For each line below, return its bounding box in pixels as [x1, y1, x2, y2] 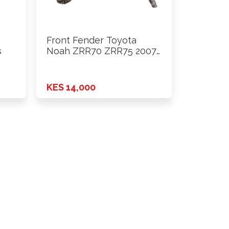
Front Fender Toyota [47, 35, 136, 46]
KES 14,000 [47, 81, 96, 93]
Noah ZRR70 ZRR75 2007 [47, 45, 156, 57]
